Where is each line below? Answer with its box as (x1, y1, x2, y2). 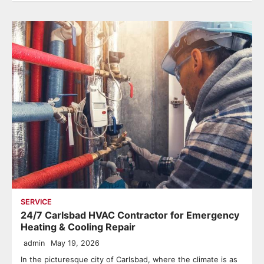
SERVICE (21, 197, 52, 207)
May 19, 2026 (51, 239, 100, 248)
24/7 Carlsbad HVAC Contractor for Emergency (21, 209, 239, 222)
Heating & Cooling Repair (21, 221, 136, 233)
